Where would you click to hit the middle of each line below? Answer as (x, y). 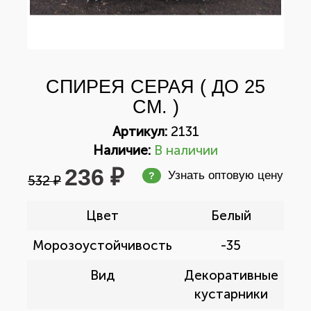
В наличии (186, 150)
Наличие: (122, 150)
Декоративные (231, 275)
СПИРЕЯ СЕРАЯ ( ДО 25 (155, 87)
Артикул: (140, 132)
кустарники (231, 294)
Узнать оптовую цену (226, 175)
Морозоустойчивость (102, 245)
